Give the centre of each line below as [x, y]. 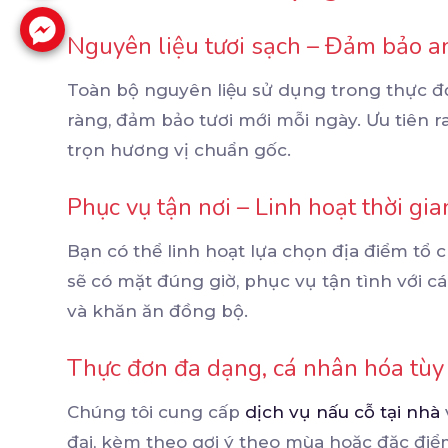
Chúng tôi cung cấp [156, 412]
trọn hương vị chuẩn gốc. [179, 150]
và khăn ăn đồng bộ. [157, 311]
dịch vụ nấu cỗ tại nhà [342, 412]
